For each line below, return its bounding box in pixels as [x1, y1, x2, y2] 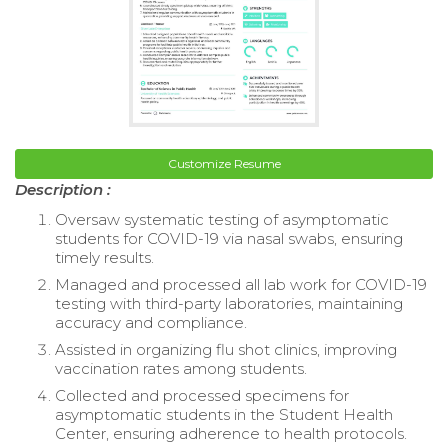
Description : [15, 180, 111, 200]
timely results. [55, 248, 154, 268]
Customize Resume [167, 156, 281, 172]
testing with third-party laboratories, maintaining [55, 294, 403, 314]
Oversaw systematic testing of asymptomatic [55, 210, 389, 230]
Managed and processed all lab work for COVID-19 [55, 275, 427, 295]
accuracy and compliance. [55, 313, 247, 333]
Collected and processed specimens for [55, 386, 349, 406]
